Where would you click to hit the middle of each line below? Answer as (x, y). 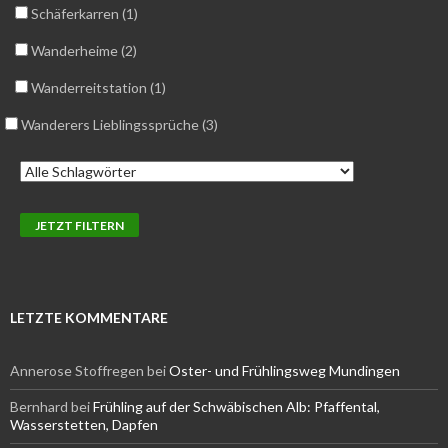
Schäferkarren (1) (83, 14)
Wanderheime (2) (82, 51)
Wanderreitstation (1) (97, 88)
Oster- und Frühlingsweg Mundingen (284, 371)
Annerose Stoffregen (77, 371)
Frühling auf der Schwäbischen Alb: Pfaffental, (236, 407)
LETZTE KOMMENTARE (89, 318)
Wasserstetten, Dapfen (84, 425)
